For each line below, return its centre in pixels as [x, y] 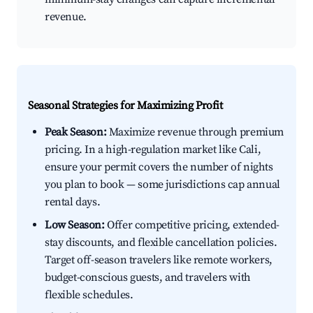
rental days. [73, 202]
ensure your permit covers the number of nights [159, 167]
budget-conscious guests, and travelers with [148, 278]
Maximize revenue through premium [195, 132]
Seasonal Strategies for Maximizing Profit [125, 106]
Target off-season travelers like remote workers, [159, 260]
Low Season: [75, 225]
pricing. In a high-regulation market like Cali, [153, 150]
